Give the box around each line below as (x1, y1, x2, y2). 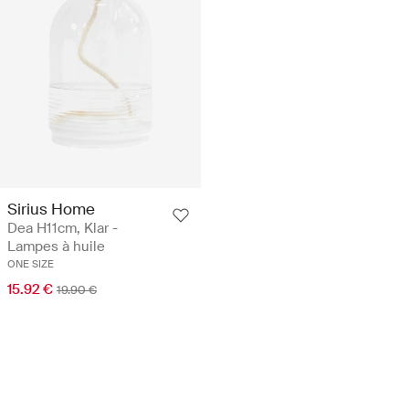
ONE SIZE (7, 257, 54, 270)
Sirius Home (7, 198, 95, 219)
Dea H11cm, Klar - (7, 218, 118, 237)
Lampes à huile (7, 236, 105, 256)
